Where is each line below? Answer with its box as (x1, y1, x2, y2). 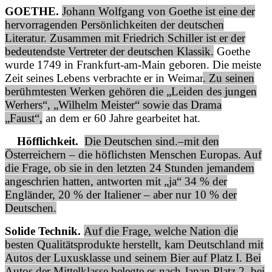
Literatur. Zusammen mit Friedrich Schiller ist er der (5, 31, 245, 44)
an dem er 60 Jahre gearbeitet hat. (42, 111, 200, 124)
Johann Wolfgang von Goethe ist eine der (62, 4, 255, 18)
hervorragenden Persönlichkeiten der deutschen (5, 18, 224, 31)
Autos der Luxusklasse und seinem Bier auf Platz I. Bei (5, 251, 261, 264)
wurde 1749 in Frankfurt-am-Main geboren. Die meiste (5, 58, 261, 71)
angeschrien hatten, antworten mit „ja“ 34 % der (5, 174, 227, 188)
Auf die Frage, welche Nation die (84, 224, 238, 237)
